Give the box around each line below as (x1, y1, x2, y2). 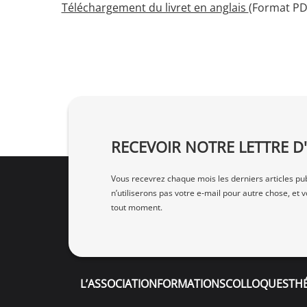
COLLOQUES (225, 275, 288, 291)
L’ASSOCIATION (80, 275, 157, 291)
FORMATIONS (157, 275, 225, 291)
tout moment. (111, 201, 162, 214)
